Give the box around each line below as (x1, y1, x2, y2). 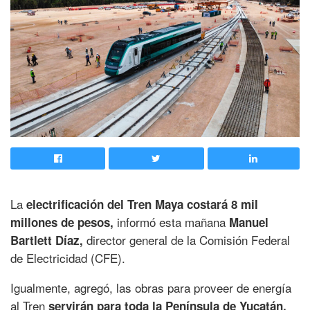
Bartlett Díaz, (10, 232, 83, 249)
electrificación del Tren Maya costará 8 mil (26, 196, 258, 213)
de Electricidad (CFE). (10, 249, 125, 267)
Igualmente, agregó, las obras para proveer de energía (10, 279, 291, 297)
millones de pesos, (10, 214, 113, 231)
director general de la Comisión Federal (83, 231, 290, 249)
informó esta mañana (113, 213, 229, 231)
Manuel (229, 214, 268, 231)
